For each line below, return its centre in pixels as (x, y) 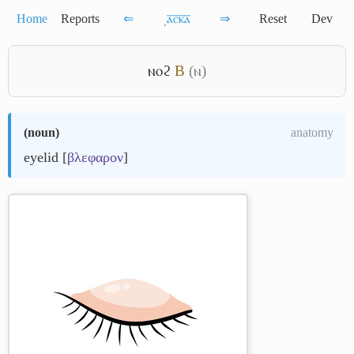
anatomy (312, 132)
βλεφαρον (95, 157)
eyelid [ (45, 157)
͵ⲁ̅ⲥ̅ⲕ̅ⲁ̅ (177, 19)
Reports (80, 19)
